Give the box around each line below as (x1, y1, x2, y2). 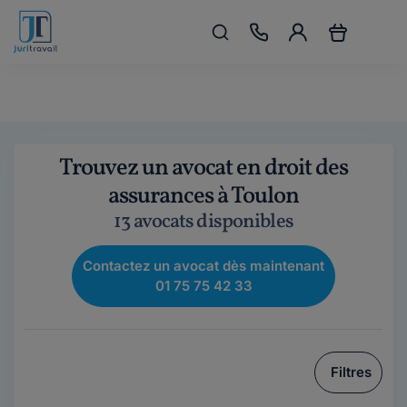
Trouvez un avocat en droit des (59, 152, 348, 184)
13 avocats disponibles (114, 208, 293, 236)
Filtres (331, 363, 372, 381)
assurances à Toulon (108, 180, 299, 213)
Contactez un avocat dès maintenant (83, 257, 324, 274)
